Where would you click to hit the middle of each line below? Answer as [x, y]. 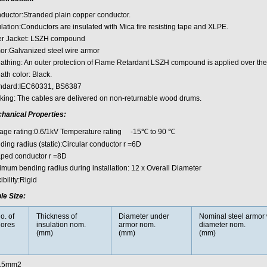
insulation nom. [61, 225]
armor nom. [137, 225]
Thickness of [56, 216]
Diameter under [144, 216]
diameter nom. [222, 225]
